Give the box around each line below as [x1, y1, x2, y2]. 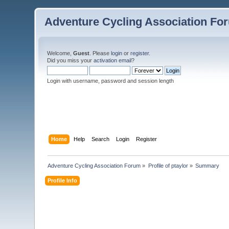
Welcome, [47, 50, 74, 56]
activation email [94, 57, 132, 63]
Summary [195, 162, 220, 169]
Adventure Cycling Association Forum [48, 162, 141, 169]
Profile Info [48, 177, 78, 184]
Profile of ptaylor [148, 162, 188, 169]
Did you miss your [47, 57, 94, 63]
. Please [89, 50, 111, 56]
